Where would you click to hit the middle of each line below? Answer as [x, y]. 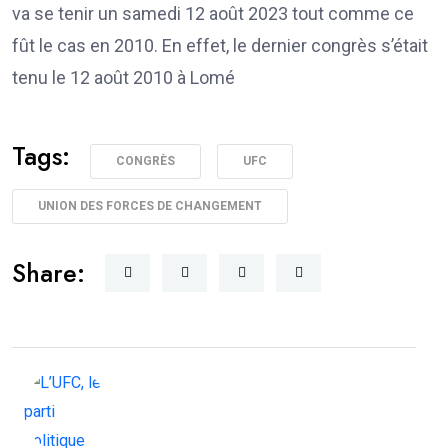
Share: [48, 272]
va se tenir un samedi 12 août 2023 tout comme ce [213, 13]
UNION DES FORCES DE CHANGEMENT [150, 205]
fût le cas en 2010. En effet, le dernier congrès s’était [220, 45]
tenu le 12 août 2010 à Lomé [125, 77]
